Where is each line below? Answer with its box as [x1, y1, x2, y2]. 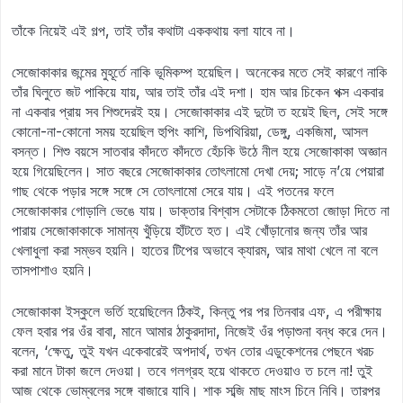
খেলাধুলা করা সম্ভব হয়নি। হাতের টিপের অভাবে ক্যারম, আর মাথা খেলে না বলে [12, 241, 378, 259]
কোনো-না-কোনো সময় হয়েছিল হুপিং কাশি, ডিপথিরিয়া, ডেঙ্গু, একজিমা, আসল [12, 122, 368, 140]
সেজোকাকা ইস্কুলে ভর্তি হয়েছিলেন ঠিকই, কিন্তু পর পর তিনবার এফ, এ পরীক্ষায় [12, 302, 381, 320]
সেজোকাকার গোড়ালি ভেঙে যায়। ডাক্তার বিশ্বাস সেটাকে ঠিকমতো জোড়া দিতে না [12, 201, 390, 219]
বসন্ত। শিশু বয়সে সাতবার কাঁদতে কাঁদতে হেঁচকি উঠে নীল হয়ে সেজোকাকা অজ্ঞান [12, 142, 387, 160]
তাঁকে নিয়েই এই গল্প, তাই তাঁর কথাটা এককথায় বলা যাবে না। [12, 22, 295, 40]
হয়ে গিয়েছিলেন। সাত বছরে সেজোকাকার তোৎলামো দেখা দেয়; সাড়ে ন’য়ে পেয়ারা [12, 162, 384, 180]
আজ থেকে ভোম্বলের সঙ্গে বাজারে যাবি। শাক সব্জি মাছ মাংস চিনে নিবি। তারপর [12, 381, 380, 399]
